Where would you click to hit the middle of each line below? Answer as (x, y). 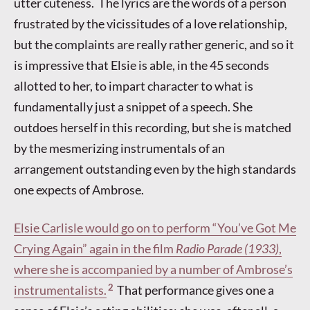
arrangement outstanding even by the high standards (155, 168)
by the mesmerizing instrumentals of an (119, 148)
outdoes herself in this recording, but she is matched (153, 127)
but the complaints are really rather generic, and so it (154, 44)
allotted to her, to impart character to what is (134, 85)
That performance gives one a (194, 290)
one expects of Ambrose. (79, 189)
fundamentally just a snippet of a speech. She (133, 106)
